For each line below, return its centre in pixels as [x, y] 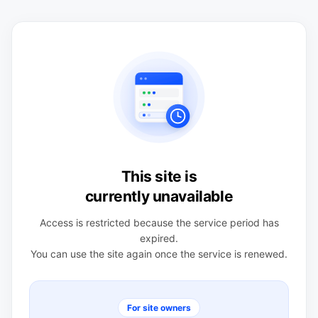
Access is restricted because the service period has [159, 223]
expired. [159, 238]
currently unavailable [159, 196]
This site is [159, 176]
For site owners [159, 308]
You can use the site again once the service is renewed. [159, 254]
